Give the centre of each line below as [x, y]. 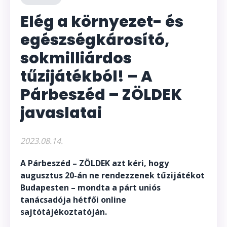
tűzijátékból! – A [86, 76]
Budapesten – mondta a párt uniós [90, 187]
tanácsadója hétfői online [73, 199]
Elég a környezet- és [102, 22]
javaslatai [61, 113]
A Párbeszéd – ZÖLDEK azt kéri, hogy [94, 163]
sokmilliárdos [76, 58]
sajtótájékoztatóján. [64, 212]
